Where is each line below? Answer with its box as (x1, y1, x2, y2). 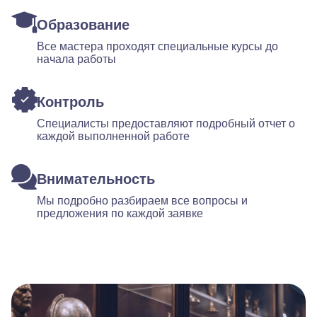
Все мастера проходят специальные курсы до (37, 40, 278, 52)
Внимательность (37, 171, 155, 187)
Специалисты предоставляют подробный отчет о (37, 117, 295, 129)
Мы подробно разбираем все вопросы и (37, 195, 248, 207)
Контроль (37, 94, 104, 110)
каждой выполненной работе (37, 130, 190, 142)
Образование (37, 17, 129, 33)
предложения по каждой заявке (37, 207, 203, 219)
